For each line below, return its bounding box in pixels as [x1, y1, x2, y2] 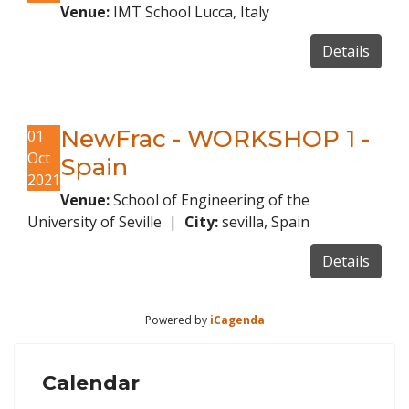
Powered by [144, 312, 210, 328]
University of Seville [27, 212, 165, 232]
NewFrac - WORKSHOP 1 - [60, 124, 370, 153]
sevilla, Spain [218, 212, 309, 232]
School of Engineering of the [110, 190, 309, 210]
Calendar [42, 371, 140, 395]
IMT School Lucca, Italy [110, 2, 269, 22]
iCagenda [209, 312, 265, 328]
